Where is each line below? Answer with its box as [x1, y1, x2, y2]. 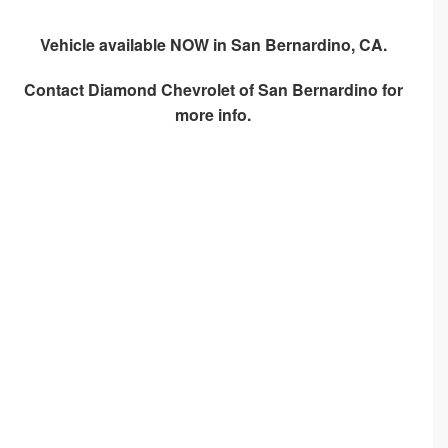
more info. [175, 103, 252, 127]
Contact [23, 78, 88, 102]
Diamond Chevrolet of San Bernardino [87, 78, 378, 102]
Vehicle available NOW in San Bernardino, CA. [39, 33, 387, 57]
